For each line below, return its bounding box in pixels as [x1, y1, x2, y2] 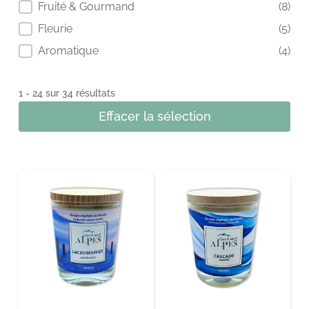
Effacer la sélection [98, 108, 211, 123]
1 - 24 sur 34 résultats [18, 87, 115, 99]
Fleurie [37, 21, 75, 35]
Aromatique [37, 43, 101, 57]
